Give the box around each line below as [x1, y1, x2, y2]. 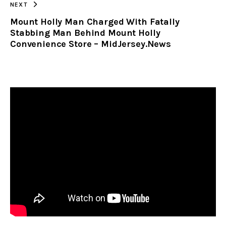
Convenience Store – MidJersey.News [10, 38, 171, 49]
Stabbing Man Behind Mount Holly [10, 27, 160, 38]
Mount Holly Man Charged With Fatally [10, 16, 180, 27]
